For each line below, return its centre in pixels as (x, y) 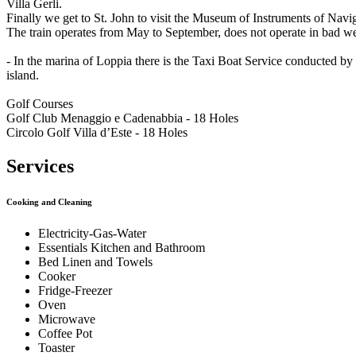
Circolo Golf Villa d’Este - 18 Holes (97, 133)
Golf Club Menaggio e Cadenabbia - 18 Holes (122, 118)
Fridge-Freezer (75, 291)
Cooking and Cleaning (49, 202)
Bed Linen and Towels (95, 262)
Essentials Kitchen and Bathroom (122, 248)
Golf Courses (40, 104)
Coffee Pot (65, 334)
